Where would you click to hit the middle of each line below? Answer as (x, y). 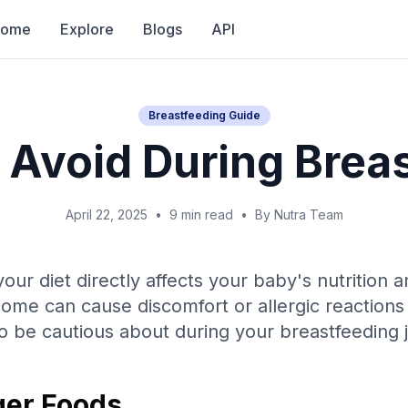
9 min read (201, 214)
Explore (87, 29)
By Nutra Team (299, 214)
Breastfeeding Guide (204, 115)
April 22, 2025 (106, 214)
